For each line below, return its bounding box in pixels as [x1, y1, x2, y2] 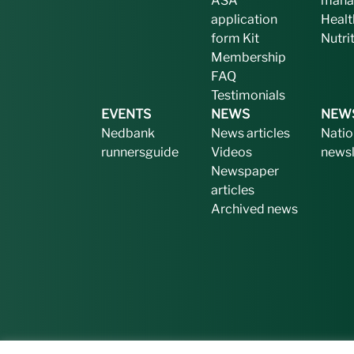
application [211, 12, 277, 27]
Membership [211, 50, 286, 65]
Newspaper [211, 164, 279, 179]
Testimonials [211, 88, 285, 103]
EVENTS [101, 107, 151, 122]
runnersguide [101, 145, 179, 160]
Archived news [211, 201, 298, 217]
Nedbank [101, 126, 155, 141]
